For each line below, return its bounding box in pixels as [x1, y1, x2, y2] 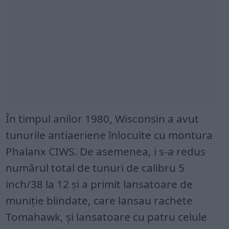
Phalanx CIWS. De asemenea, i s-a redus [6, 144, 206, 158]
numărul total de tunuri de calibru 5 [6, 160, 185, 175]
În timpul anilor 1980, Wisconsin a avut [6, 111, 199, 126]
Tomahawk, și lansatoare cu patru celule [6, 209, 208, 224]
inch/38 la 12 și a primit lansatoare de [6, 176, 193, 191]
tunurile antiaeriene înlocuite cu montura [6, 127, 213, 142]
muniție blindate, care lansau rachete [6, 193, 193, 208]
